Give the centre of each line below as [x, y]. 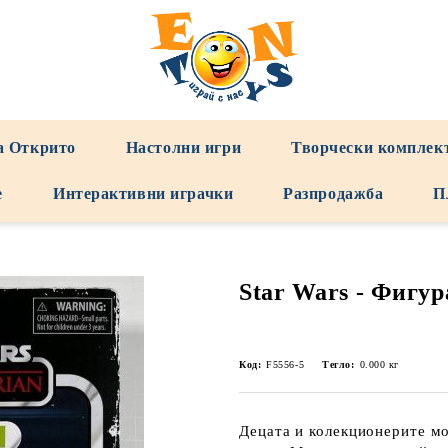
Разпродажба [333, 193]
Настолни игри [183, 147]
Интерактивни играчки [143, 193]
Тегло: [338, 364]
